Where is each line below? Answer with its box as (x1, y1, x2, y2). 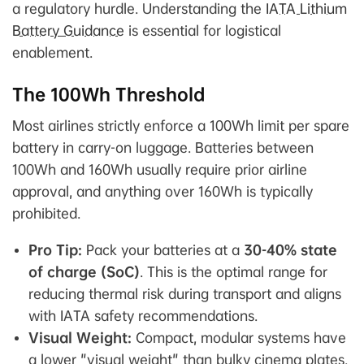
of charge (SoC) (28, 262, 140, 280)
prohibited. (12, 204, 80, 222)
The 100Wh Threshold (12, 83, 205, 105)
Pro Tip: (28, 240, 82, 258)
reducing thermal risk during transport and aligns (28, 284, 341, 302)
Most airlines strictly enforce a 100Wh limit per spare (12, 116, 349, 134)
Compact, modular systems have (132, 328, 346, 346)
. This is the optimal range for (140, 262, 327, 280)
